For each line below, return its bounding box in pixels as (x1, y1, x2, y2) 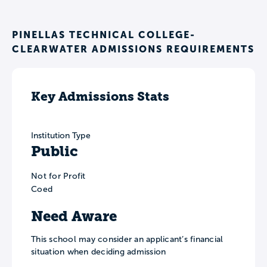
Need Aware (31, 208, 117, 225)
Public (31, 143, 78, 160)
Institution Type (31, 131, 91, 140)
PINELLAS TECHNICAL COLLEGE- (12, 29, 195, 40)
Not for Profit (31, 172, 86, 181)
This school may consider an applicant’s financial (31, 235, 223, 244)
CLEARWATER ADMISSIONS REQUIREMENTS (12, 44, 254, 54)
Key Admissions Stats (31, 89, 169, 104)
